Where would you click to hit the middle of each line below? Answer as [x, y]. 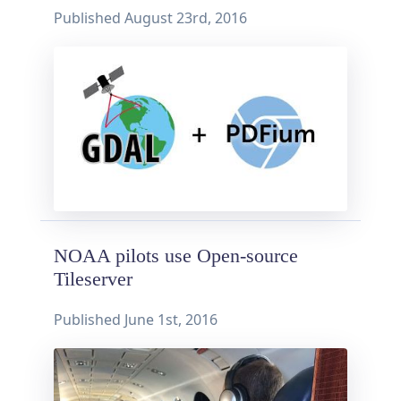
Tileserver [93, 280]
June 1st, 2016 [171, 320]
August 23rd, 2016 [186, 18]
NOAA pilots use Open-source [176, 256]
